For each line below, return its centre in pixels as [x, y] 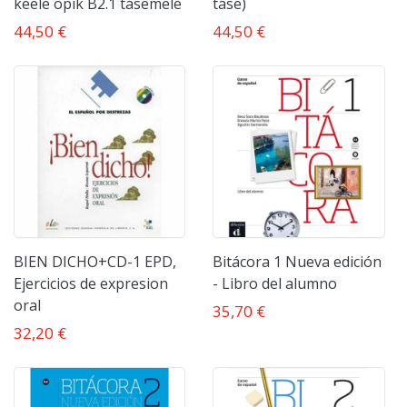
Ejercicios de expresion [91, 283]
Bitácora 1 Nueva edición [298, 261]
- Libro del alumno [275, 283]
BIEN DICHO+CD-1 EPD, [95, 261]
